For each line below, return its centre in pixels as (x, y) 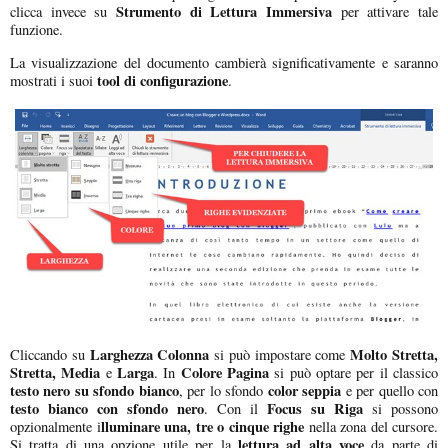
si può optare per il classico (354, 372)
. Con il (235, 408)
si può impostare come (280, 354)
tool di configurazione (162, 80)
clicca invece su (59, 12)
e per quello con (392, 390)
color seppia (304, 390)
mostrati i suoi (53, 80)
